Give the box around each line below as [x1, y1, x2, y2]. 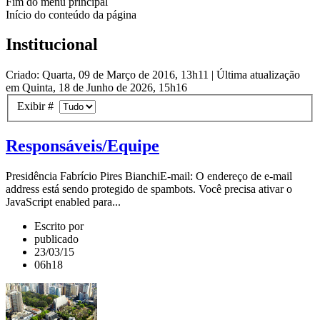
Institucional [6, 35, 98, 54]
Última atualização [216, 69, 300, 81]
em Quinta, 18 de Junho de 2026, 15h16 [6, 81, 187, 94]
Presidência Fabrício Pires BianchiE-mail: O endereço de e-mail [6, 169, 292, 182]
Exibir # [17, 99, 59, 112]
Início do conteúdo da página [6, 8, 136, 21]
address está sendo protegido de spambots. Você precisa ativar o [6, 182, 292, 195]
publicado [34, 232, 79, 245]
